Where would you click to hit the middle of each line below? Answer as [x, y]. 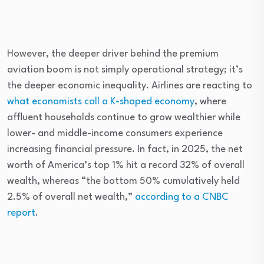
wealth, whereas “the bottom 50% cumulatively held [123, 181]
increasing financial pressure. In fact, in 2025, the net [125, 149]
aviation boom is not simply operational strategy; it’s [125, 70]
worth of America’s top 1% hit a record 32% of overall [126, 165]
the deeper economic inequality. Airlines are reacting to [130, 85]
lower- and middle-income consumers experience [115, 133]
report [21, 213]
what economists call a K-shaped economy [101, 101]
